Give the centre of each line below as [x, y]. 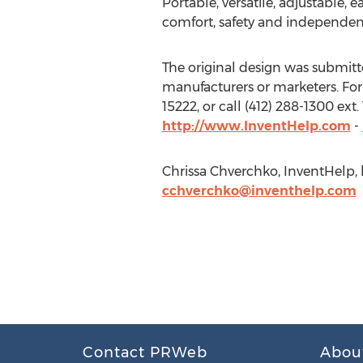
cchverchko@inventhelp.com [259, 191]
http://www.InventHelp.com [256, 126]
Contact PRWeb [145, 352]
